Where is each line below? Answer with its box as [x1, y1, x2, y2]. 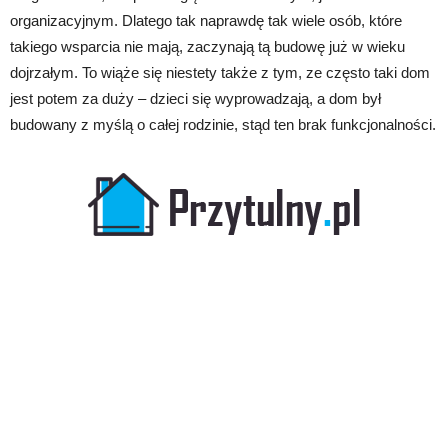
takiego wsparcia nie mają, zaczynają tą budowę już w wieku [10, 37, 405, 55]
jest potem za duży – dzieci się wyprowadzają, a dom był [10, 89, 381, 107]
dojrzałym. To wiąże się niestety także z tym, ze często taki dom [10, 63, 430, 81]
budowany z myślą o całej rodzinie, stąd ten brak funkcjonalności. [10, 115, 436, 133]
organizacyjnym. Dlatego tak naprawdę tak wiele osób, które [10, 11, 402, 29]
